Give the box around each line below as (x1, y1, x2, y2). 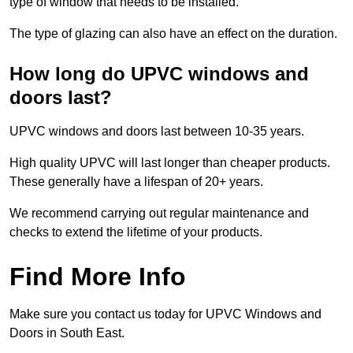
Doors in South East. (9, 326, 124, 340)
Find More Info (9, 262, 186, 292)
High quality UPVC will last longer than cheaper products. (9, 156, 330, 170)
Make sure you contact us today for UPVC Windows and (9, 307, 321, 321)
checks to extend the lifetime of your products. (9, 225, 262, 240)
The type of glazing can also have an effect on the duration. (9, 27, 337, 41)
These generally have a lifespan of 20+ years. (9, 175, 263, 189)
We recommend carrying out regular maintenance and (9, 206, 309, 221)
